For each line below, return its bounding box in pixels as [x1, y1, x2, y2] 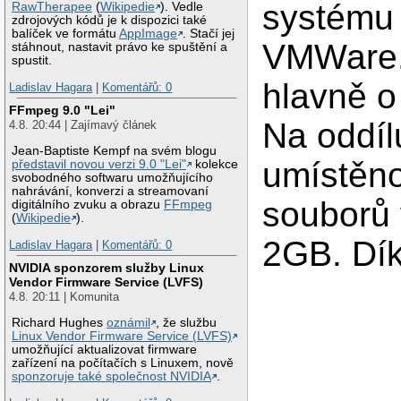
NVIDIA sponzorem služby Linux [9, 260, 205, 276]
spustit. [12, 54, 53, 68]
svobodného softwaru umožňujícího [12, 171, 214, 185]
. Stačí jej [183, 27, 235, 41]
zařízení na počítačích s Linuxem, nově [12, 356, 235, 371]
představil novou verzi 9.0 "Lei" [12, 158, 187, 172]
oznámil [107, 316, 151, 330]
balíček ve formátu [12, 27, 120, 41]
